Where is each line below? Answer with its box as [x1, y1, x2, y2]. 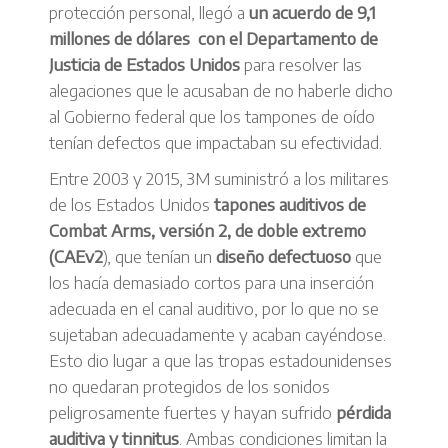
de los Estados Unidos [49, 193, 214, 215]
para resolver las [240, 53, 362, 75]
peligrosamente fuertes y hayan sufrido [49, 401, 336, 423]
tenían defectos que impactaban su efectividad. [49, 131, 382, 153]
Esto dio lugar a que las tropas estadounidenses [49, 349, 392, 371]
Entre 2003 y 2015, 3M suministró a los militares [49, 167, 389, 189]
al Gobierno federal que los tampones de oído [49, 105, 375, 127]
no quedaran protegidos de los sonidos [49, 375, 330, 397]
